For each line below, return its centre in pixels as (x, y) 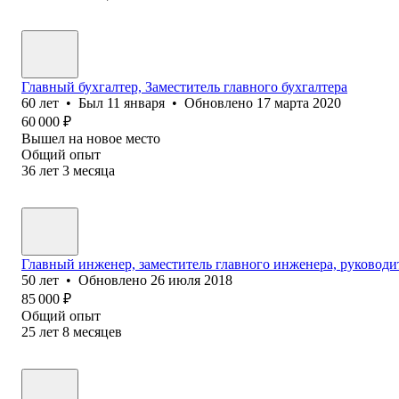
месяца (94, 170)
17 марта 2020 (299, 102)
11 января (136, 102)
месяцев (98, 331)
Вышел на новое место (91, 138)
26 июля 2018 (191, 280)
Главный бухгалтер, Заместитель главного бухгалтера (184, 86)
